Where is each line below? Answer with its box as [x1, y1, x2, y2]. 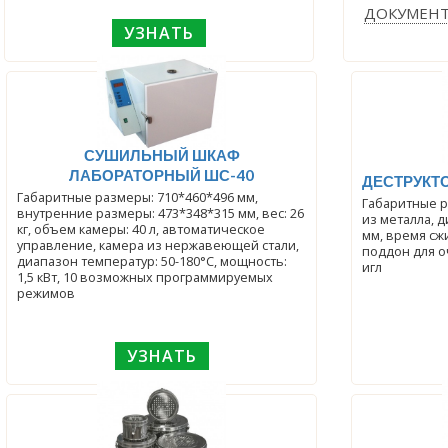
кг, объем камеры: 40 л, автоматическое [17, 220, 266, 238]
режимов [17, 284, 76, 302]
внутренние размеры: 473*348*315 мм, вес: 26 [17, 204, 305, 222]
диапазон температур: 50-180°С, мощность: [17, 252, 288, 270]
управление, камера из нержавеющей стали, [17, 236, 300, 254]
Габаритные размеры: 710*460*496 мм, [17, 188, 259, 206]
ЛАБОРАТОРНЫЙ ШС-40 [69, 165, 254, 184]
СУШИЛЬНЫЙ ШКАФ [83, 145, 240, 164]
